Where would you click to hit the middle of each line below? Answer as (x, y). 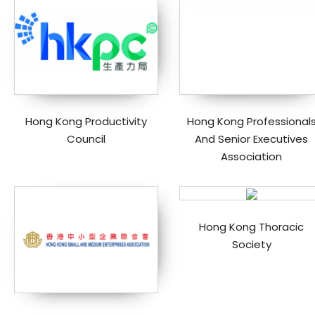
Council (86, 139)
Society (251, 244)
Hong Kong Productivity (86, 121)
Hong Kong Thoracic (251, 226)
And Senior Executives (251, 139)
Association (251, 156)
